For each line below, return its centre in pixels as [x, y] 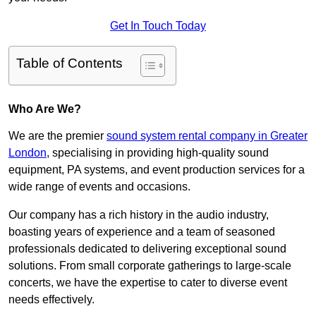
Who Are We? [45, 109]
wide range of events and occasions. [99, 187]
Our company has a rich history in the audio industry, [139, 215]
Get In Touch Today [158, 26]
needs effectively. [51, 300]
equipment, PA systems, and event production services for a [157, 170]
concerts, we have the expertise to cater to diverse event [148, 283]
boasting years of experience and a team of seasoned [142, 232]
